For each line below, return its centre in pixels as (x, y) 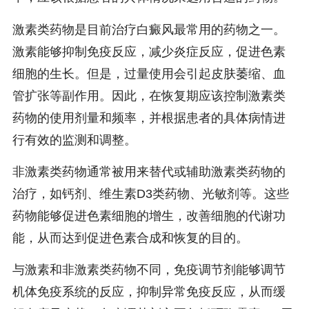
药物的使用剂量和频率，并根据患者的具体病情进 (149, 118)
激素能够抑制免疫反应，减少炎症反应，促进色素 (149, 51)
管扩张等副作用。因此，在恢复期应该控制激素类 (149, 96)
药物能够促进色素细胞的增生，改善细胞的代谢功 (149, 216)
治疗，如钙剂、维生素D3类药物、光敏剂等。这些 (150, 194)
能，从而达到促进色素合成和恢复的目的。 (130, 238)
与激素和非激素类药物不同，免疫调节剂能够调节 (149, 270)
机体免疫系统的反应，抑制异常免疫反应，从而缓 (149, 292)
